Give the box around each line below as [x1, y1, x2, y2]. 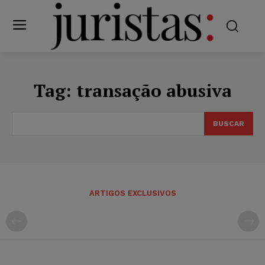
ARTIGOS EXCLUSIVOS [89, 188, 176, 198]
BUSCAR [213, 119, 244, 128]
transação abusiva [76, 78, 232, 102]
